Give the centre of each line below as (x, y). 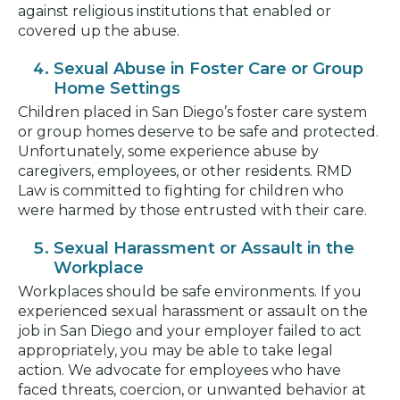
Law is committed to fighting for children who (181, 190)
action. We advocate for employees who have (179, 370)
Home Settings (117, 88)
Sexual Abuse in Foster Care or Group (208, 68)
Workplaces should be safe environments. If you (190, 291)
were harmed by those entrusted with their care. (192, 210)
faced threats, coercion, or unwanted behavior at (192, 389)
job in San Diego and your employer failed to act (190, 330)
